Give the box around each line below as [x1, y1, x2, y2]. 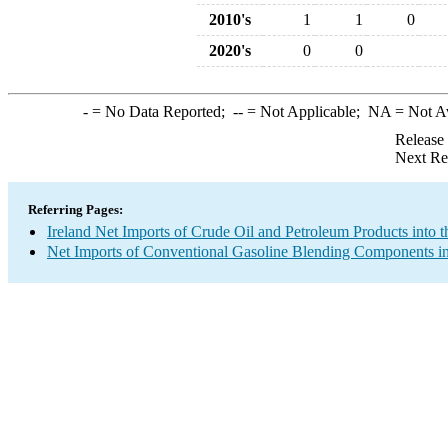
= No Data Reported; [87, 103, 233, 120]
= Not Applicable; [242, 103, 368, 120]
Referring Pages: [28, 202, 123, 217]
